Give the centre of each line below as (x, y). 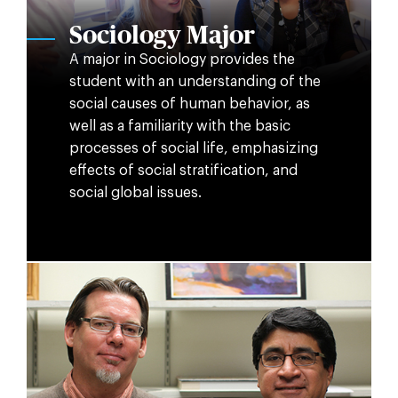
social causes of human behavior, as (189, 103)
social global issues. (135, 192)
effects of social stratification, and (183, 170)
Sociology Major (162, 36)
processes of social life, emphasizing (193, 148)
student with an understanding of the (195, 81)
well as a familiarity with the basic (179, 126)
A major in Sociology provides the (182, 59)
